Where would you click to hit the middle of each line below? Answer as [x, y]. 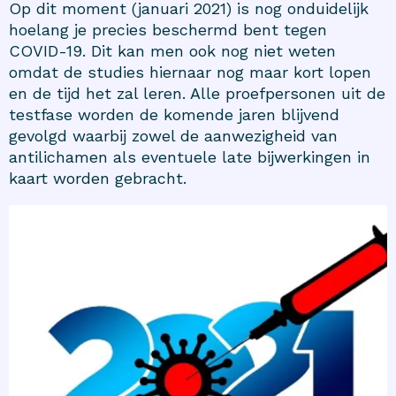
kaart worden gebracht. [98, 178]
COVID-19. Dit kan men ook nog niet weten [172, 50]
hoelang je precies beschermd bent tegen [168, 29]
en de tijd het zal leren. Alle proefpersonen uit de [197, 93]
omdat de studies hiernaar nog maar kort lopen [190, 72]
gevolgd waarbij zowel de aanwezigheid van [173, 135]
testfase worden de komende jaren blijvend [174, 114]
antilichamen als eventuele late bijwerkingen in [190, 156]
